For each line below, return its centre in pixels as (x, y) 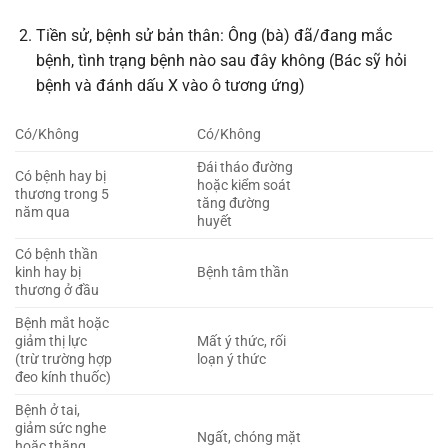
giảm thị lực (51, 341)
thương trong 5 (62, 194)
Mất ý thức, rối (242, 341)
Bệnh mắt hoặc (62, 323)
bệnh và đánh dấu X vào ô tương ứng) (170, 86)
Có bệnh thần (56, 254)
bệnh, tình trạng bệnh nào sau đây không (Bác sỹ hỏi (221, 61)
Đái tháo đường (245, 167)
